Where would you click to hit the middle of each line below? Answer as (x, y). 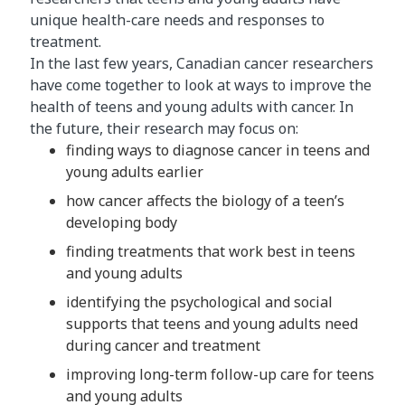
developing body (122, 223)
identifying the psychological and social (199, 302)
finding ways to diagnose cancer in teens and (218, 151)
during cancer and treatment (163, 346)
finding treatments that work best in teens (211, 252)
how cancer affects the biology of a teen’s (205, 201)
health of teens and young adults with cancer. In (192, 107)
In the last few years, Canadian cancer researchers (202, 64)
